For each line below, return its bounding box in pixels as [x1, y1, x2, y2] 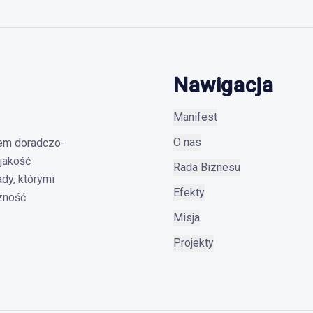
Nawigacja [173, 73, 274, 97]
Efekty [173, 186, 205, 199]
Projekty [173, 236, 214, 249]
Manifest [173, 110, 217, 124]
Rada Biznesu [173, 161, 240, 174]
